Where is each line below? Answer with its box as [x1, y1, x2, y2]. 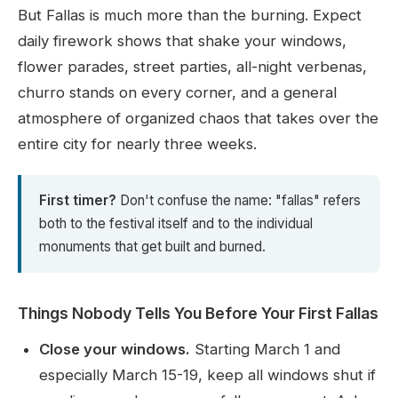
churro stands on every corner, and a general [18, 84, 337, 102]
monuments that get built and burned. [39, 238, 266, 256]
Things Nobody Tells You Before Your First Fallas [18, 304, 378, 323]
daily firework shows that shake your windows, [18, 32, 346, 51]
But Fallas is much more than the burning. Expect [18, 6, 362, 25]
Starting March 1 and [190, 340, 340, 359]
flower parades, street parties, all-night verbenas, [18, 58, 367, 76]
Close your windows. [39, 340, 190, 359]
